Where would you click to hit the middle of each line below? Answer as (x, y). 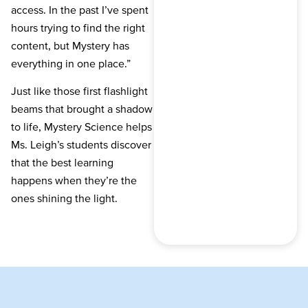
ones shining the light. (64, 198)
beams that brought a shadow (82, 109)
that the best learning (62, 163)
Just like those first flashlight (79, 91)
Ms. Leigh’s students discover (81, 145)
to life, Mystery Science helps (81, 127)
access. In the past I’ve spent (80, 9)
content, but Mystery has (70, 45)
